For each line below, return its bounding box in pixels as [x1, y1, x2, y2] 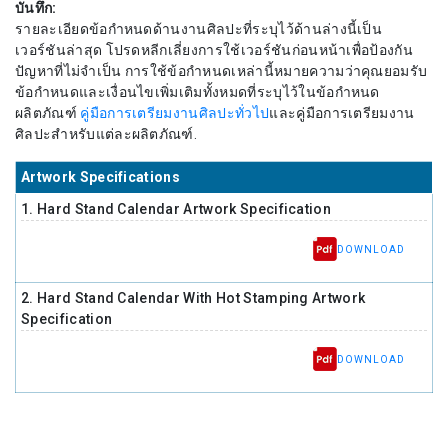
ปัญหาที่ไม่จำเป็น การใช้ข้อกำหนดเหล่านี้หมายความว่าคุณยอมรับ [15, 63, 428, 80]
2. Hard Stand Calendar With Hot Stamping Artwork [21, 290, 366, 307]
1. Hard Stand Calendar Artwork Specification [21, 201, 332, 218]
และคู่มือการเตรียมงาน [269, 105, 415, 122]
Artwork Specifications [21, 169, 181, 186]
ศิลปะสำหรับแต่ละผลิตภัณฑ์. [15, 126, 198, 143]
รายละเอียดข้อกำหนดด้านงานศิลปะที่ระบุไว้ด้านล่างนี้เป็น [15, 21, 383, 38]
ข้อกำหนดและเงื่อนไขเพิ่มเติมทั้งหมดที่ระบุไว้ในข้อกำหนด [15, 84, 380, 101]
